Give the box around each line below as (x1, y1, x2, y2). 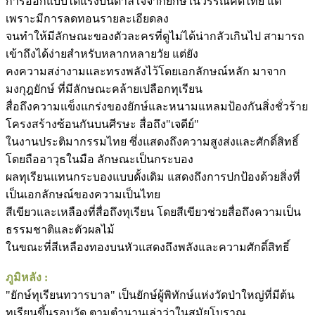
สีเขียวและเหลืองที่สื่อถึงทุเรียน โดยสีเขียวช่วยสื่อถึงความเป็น (6, 206, 301, 219)
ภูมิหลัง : (6, 271, 48, 284)
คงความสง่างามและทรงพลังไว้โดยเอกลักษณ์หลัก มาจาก (6, 65, 286, 78)
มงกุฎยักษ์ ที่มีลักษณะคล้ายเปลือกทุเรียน (6, 83, 202, 96)
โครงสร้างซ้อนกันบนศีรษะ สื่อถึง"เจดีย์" (6, 118, 199, 131)
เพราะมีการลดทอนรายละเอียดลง (6, 13, 169, 25)
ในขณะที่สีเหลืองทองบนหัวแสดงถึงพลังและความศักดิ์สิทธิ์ (6, 241, 290, 254)
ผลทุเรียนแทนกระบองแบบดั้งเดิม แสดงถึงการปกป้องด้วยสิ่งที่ (6, 171, 300, 184)
